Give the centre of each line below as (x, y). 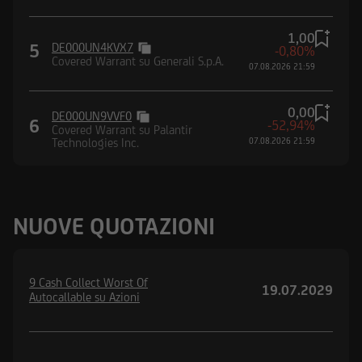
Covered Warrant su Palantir (122, 129)
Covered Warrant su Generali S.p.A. (138, 61)
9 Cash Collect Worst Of (88, 282)
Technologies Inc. (95, 142)
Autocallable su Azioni (84, 297)
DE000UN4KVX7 (93, 48)
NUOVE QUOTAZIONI (114, 225)
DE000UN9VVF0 (92, 116)
